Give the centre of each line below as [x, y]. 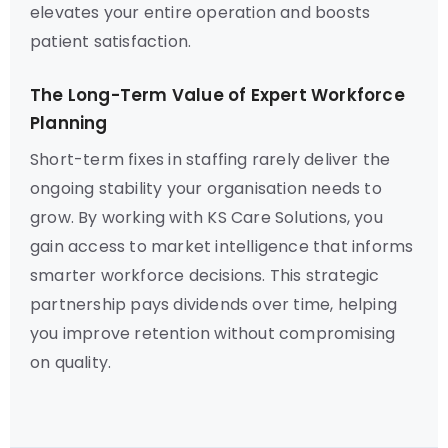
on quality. [71, 362]
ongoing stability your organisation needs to [206, 188]
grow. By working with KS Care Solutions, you [206, 217]
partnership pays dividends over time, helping [214, 304]
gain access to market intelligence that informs [222, 246]
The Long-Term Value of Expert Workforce [217, 95]
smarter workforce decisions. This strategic [205, 275]
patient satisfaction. [111, 41]
